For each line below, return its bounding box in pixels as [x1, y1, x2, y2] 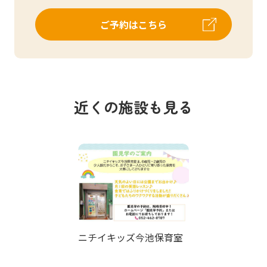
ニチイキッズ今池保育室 [78, 230, 184, 245]
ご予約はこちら [100, 17, 167, 32]
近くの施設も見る [74, 95, 193, 117]
